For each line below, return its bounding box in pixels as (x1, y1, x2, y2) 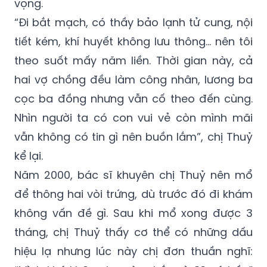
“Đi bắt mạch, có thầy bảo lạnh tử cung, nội (14, 15, 253, 30)
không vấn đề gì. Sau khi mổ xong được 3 (14, 206, 253, 221)
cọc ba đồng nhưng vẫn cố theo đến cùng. (14, 91, 253, 107)
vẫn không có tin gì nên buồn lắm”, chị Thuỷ (14, 129, 253, 145)
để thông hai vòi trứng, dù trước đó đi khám (14, 187, 253, 202)
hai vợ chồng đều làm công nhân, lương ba (14, 72, 253, 88)
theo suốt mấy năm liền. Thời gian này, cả (14, 53, 253, 69)
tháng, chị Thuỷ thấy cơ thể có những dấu (14, 225, 253, 240)
